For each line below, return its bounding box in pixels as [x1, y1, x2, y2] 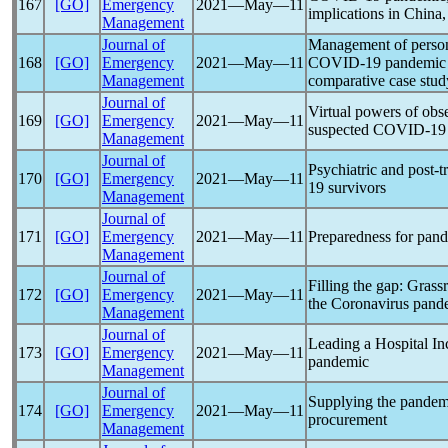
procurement [308, 411, 387, 428]
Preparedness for [308, 228, 417, 245]
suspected [308, 121, 373, 138]
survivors [324, 179, 386, 196]
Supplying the [308, 393, 400, 410]
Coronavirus [331, 295, 409, 312]
